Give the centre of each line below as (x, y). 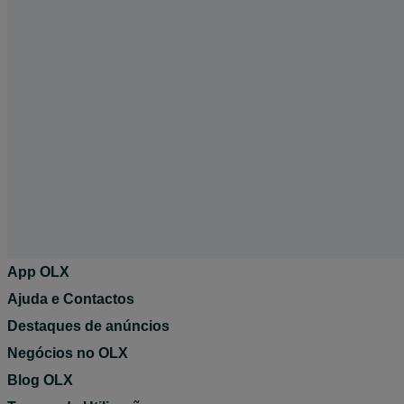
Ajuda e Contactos (71, 298)
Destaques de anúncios (88, 326)
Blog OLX (40, 380)
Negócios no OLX (68, 353)
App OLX (38, 271)
